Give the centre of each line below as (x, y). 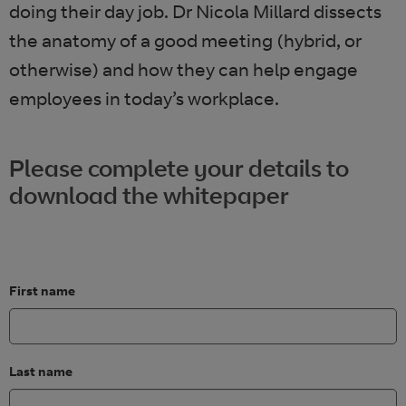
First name (42, 290)
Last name (41, 371)
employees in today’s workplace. (144, 98)
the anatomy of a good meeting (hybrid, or (185, 40)
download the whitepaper (149, 195)
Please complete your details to (179, 168)
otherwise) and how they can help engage (184, 69)
